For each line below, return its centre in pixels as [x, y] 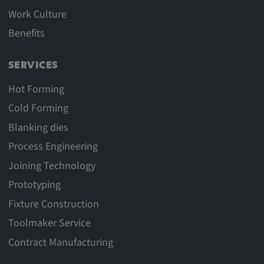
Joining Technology [52, 166]
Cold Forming [38, 108]
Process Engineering [53, 147]
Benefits [26, 34]
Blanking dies [38, 127]
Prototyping [34, 185]
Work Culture [37, 14]
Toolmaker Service [49, 223]
